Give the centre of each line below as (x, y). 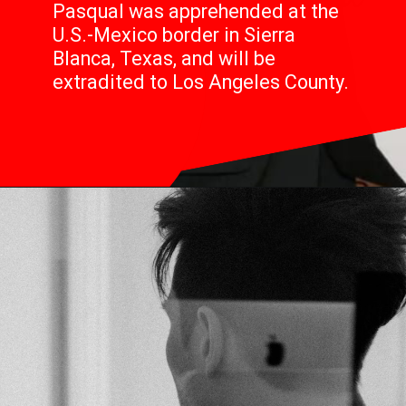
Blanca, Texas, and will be (164, 58)
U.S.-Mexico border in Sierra (174, 34)
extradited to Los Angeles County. (200, 82)
